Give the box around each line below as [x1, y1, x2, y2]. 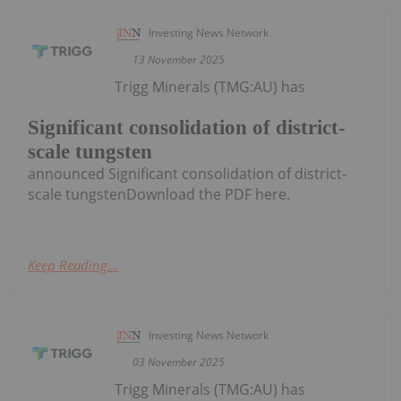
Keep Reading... [28, 255, 118, 274]
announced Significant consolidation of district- [28, 163, 346, 183]
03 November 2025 [132, 354, 226, 370]
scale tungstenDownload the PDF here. [28, 183, 290, 204]
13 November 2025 [132, 51, 226, 67]
